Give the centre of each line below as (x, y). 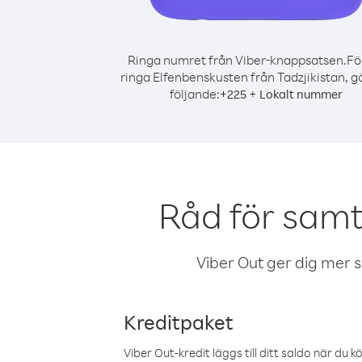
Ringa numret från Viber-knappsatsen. (237, 60)
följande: (195, 94)
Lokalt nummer (301, 94)
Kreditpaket (179, 322)
